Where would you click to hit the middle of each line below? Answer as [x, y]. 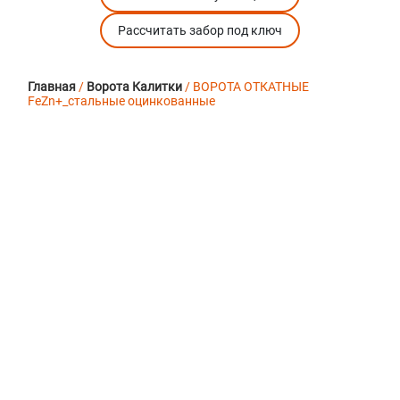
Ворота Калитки [135, 87]
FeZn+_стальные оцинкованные [122, 101]
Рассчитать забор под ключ [200, 31]
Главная [52, 87]
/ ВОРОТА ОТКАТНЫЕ [246, 87]
